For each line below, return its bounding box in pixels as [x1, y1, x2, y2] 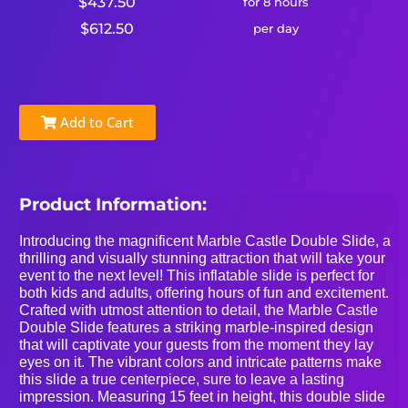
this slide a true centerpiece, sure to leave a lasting [19, 371, 345, 387]
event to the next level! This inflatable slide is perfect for [19, 267, 375, 283]
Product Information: [19, 193, 208, 215]
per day [252, 20, 299, 36]
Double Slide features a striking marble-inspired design [19, 319, 374, 335]
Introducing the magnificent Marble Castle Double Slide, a [19, 232, 392, 249]
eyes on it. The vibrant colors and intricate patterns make [19, 353, 382, 370]
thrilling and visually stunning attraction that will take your [19, 250, 386, 266]
